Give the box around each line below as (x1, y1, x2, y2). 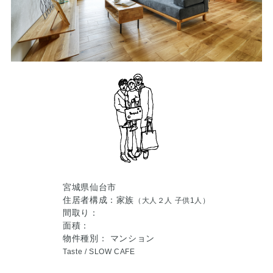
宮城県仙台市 (63, 182, 116, 193)
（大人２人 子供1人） (134, 197, 210, 205)
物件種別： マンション (63, 233, 155, 244)
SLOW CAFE (89, 248, 135, 256)
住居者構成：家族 (63, 195, 135, 205)
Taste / (63, 248, 90, 256)
